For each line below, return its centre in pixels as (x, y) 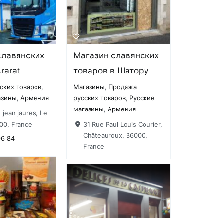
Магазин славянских (116, 55)
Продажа (123, 87)
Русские (142, 98)
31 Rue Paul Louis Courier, (122, 124)
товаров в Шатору (111, 71)
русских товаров (100, 98)
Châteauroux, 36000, (115, 135)
